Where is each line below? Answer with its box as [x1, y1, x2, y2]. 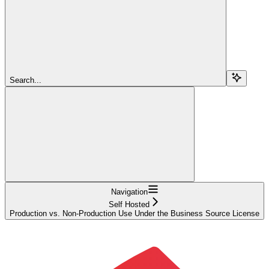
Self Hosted [109, 199, 150, 209]
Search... [10, 75, 41, 85]
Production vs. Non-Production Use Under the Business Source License [10, 208, 259, 218]
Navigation [110, 187, 148, 196]
